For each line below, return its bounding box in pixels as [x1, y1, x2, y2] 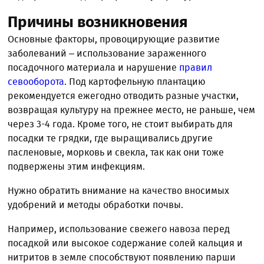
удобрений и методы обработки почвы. [8, 199, 184, 210]
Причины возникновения [8, 12, 188, 31]
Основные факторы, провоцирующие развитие [8, 33, 220, 45]
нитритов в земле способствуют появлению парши [8, 251, 236, 263]
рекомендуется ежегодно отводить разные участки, [8, 90, 239, 101]
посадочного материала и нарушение [8, 61, 180, 73]
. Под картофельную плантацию [64, 75, 206, 87]
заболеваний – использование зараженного [8, 47, 207, 59]
